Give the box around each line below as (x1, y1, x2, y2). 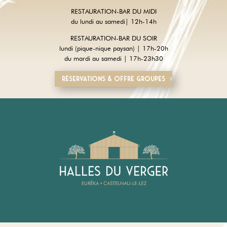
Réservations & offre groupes (62, 75, 165, 83)
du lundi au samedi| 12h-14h (70, 17, 157, 25)
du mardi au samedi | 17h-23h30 (64, 54, 163, 62)
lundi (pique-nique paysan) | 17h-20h (59, 44, 168, 52)
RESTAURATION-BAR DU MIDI (70, 7, 157, 15)
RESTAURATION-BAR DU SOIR (70, 33, 157, 42)
